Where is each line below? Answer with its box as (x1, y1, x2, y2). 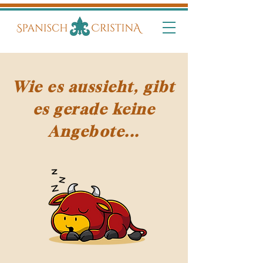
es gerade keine (32, 100, 156, 118)
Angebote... (48, 123, 140, 140)
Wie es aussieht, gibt (12, 78, 176, 96)
